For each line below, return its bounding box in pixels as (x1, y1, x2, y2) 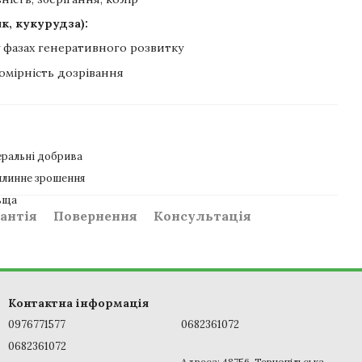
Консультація (154, 208, 251, 225)
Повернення (53, 208, 137, 225)
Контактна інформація (8, 296, 149, 311)
